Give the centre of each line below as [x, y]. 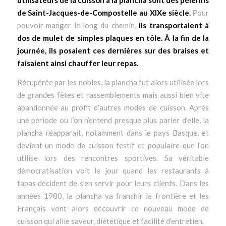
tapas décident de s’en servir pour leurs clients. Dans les [113, 183]
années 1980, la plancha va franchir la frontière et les [113, 195]
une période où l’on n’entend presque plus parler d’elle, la [113, 120]
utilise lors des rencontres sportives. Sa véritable [113, 158]
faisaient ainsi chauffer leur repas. [77, 63]
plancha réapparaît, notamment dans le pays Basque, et [113, 132]
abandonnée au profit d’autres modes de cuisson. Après [113, 107]
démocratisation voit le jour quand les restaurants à [113, 170]
